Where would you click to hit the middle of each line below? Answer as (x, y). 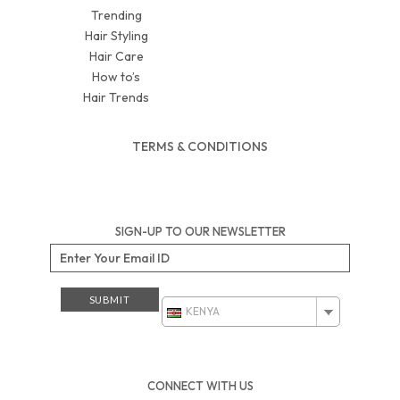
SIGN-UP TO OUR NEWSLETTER (200, 231)
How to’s (116, 76)
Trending (116, 15)
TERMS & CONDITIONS (200, 146)
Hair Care (116, 56)
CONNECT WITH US (200, 385)
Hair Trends (116, 97)
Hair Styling (116, 35)
